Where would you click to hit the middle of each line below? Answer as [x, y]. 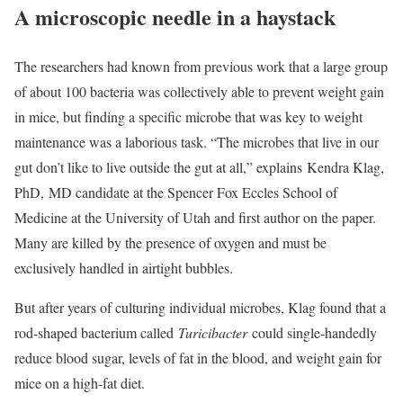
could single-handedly [312, 332]
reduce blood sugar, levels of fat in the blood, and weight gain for [198, 357]
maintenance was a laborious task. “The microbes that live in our [197, 141]
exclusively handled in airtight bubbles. [124, 267]
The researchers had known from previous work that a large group [201, 66]
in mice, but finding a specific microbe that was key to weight [188, 116]
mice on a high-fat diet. [80, 382]
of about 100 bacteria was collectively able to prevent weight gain [199, 91]
